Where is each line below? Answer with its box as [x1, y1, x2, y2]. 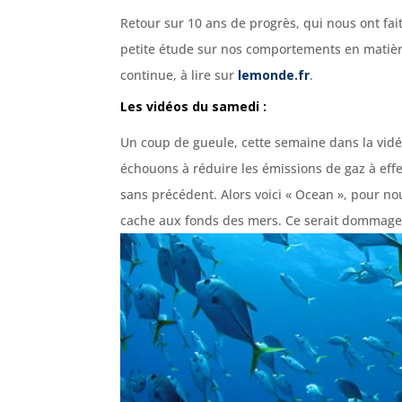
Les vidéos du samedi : [120, 97, 267, 115]
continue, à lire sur [120, 66, 239, 83]
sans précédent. [120, 185, 218, 203]
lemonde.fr [238, 66, 310, 83]
